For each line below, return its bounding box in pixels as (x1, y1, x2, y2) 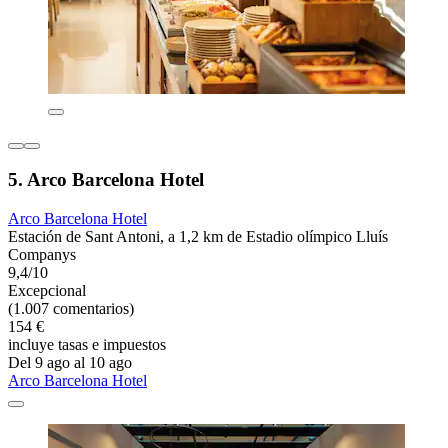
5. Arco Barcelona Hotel (8, 169, 204, 191)
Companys (8, 245, 76, 263)
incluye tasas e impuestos (8, 335, 166, 353)
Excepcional (8, 281, 86, 299)
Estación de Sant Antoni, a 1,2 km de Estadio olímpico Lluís (8, 227, 388, 245)
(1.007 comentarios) (8, 299, 134, 317)
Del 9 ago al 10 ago (8, 353, 132, 371)
